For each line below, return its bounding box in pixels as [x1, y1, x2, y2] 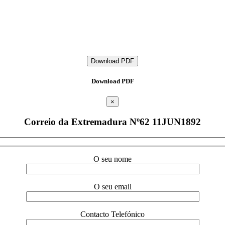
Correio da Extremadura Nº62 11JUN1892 [24, 116, 201, 127]
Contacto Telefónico [80, 210, 145, 219]
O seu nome [93, 155, 132, 164]
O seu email [93, 182, 132, 191]
